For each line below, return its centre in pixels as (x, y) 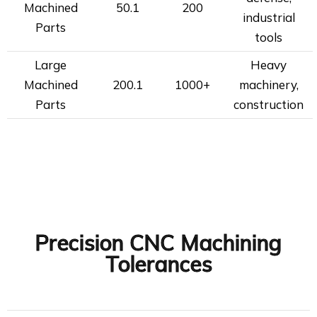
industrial (269, 17)
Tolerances (158, 264)
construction (269, 104)
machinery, (269, 85)
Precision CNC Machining (158, 243)
